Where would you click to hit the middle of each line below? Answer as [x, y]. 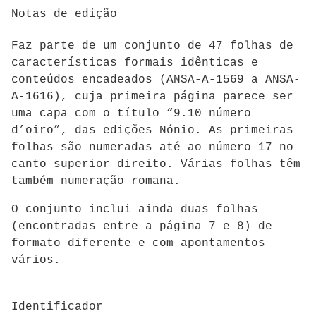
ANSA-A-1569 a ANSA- [233, 79]
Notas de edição [64, 14]
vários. [36, 260]
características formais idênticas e [135, 62]
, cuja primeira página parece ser [177, 96]
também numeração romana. [96, 181]
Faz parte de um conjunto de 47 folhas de [152, 45]
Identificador [57, 307]
